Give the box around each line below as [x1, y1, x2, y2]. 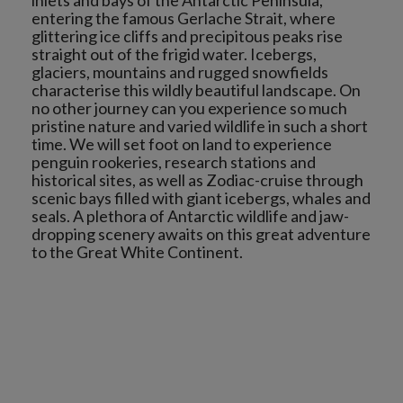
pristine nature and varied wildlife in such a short [31, 116, 368, 136]
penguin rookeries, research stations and [31, 152, 316, 172]
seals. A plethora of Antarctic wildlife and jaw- [31, 206, 349, 226]
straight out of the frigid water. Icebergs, [31, 44, 317, 64]
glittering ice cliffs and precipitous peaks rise [31, 26, 343, 46]
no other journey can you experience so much [31, 98, 347, 118]
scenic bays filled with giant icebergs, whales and [31, 188, 371, 208]
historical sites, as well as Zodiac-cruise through [31, 170, 363, 190]
